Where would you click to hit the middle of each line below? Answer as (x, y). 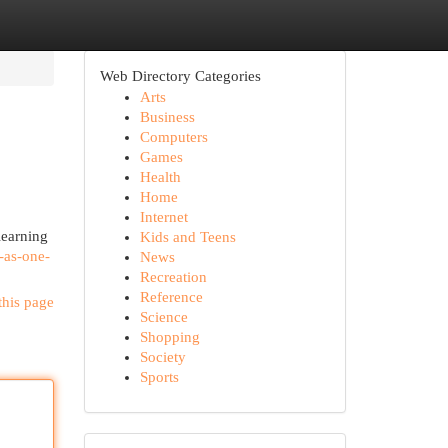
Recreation (173, 277)
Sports (159, 377)
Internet (163, 217)
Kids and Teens (187, 237)
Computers (173, 137)
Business (167, 117)
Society (162, 357)
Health (160, 177)
